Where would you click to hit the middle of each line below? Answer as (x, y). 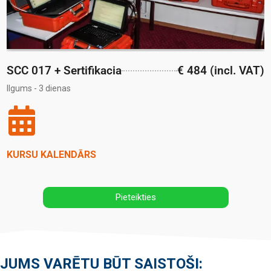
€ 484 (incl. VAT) (221, 71)
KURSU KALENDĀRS (51, 154)
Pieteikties (135, 197)
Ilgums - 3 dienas (39, 89)
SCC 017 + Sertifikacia (64, 71)
